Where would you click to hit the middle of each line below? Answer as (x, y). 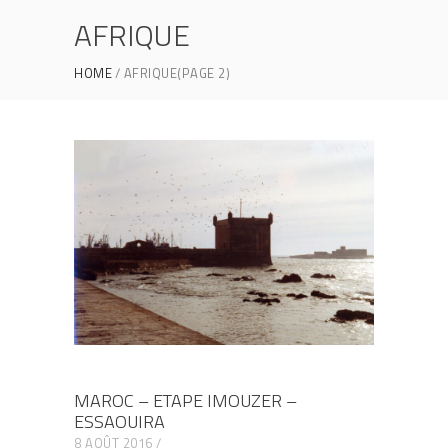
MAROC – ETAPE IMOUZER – (185, 400)
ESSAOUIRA (119, 421)
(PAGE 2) (203, 73)
